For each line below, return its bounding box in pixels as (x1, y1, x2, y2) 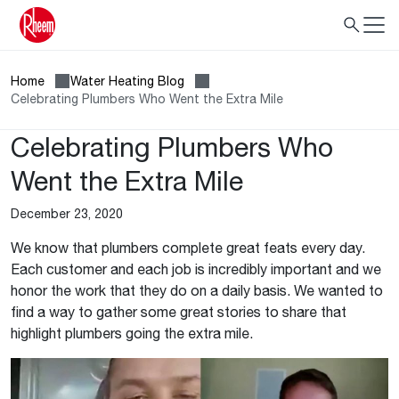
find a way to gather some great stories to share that (11, 303, 346, 320)
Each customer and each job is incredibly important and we (11, 260, 381, 277)
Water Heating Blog (70, 73, 184, 88)
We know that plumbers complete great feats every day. (11, 239, 365, 256)
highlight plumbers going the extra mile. (11, 324, 253, 341)
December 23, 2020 (11, 206, 123, 221)
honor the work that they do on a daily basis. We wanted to (11, 281, 383, 298)
